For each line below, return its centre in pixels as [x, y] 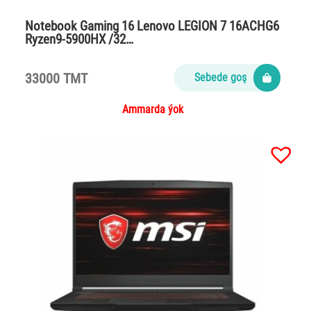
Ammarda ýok [152, 110]
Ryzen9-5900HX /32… [79, 39]
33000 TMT [56, 79]
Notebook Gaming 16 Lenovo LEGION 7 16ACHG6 [152, 26]
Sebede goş [221, 77]
